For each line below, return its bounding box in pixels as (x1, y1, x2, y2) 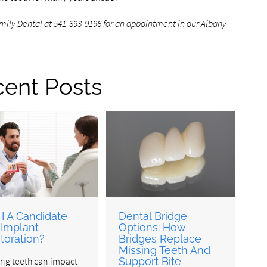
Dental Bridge (119, 209, 188, 222)
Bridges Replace (119, 232, 202, 245)
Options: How (119, 221, 186, 234)
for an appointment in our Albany (101, 17, 226, 29)
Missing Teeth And (119, 243, 211, 256)
